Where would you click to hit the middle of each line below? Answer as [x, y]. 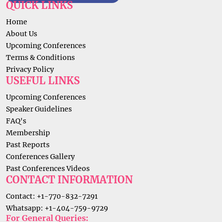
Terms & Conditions [40, 57]
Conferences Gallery [40, 156]
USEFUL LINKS [43, 80]
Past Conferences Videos [48, 168]
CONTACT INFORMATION [69, 179]
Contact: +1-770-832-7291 [52, 196]
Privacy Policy [30, 69]
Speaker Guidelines [39, 109]
